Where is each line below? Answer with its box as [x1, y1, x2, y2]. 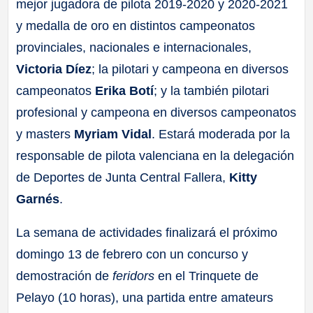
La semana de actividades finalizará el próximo [16, 225, 278, 240]
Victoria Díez [16, 61, 92, 76]
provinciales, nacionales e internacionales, [16, 40, 252, 54]
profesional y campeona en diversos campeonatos [16, 105, 297, 119]
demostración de [16, 268, 113, 283]
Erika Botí [95, 83, 154, 98]
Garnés [16, 191, 60, 206]
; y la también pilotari [154, 83, 270, 98]
